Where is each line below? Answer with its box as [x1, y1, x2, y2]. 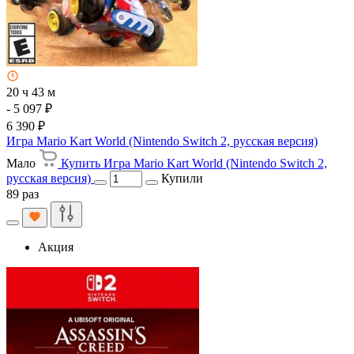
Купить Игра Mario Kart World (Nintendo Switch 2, [61, 156, 327, 170]
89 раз [6, 186, 39, 201]
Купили [161, 171, 203, 185]
